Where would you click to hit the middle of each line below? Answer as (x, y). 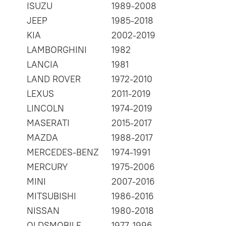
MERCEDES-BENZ (63, 152)
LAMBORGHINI (57, 50)
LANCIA (43, 65)
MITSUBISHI (51, 196)
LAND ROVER (54, 79)
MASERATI (48, 123)
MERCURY (47, 167)
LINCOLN (45, 108)
